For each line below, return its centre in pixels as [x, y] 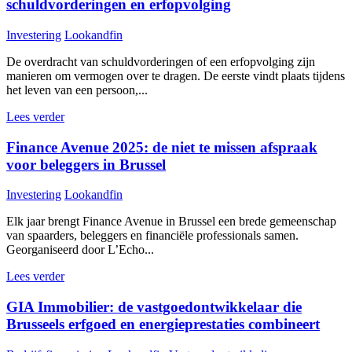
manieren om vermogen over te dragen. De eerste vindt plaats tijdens [176, 75]
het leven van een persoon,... [77, 90]
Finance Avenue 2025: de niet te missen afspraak [162, 147]
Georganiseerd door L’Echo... [80, 250]
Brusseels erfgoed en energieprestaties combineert [163, 324]
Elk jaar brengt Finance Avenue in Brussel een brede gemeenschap [171, 222]
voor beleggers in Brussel [86, 164]
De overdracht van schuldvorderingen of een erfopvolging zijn [161, 61]
